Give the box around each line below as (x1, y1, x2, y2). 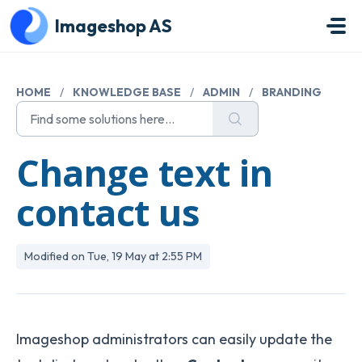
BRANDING (262, 85, 322, 99)
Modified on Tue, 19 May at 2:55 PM (24, 249, 202, 263)
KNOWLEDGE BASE (73, 85, 181, 99)
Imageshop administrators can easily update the (16, 330, 332, 348)
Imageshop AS (55, 15, 172, 37)
